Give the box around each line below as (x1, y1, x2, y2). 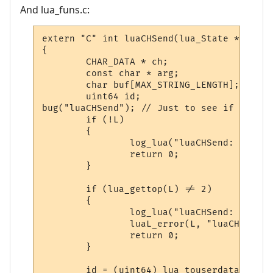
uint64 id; (42, 91, 141, 102)
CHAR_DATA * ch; (42, 57, 169, 68)
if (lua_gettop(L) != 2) (42, 184, 213, 195)
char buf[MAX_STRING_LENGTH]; (42, 80, 240, 91)
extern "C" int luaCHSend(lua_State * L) (42, 34, 257, 44)
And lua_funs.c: (20, 2, 90, 16)
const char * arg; (42, 68, 180, 79)
